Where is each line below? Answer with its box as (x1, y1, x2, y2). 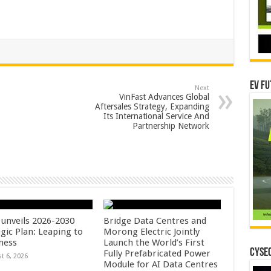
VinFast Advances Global (119, 92, 209, 102)
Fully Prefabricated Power (103, 248, 211, 259)
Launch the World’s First (103, 237, 205, 248)
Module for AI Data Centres (103, 259, 218, 270)
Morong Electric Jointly (103, 226, 200, 237)
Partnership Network (132, 121, 209, 131)
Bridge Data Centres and (103, 215, 207, 226)
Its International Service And (103, 111, 209, 121)
